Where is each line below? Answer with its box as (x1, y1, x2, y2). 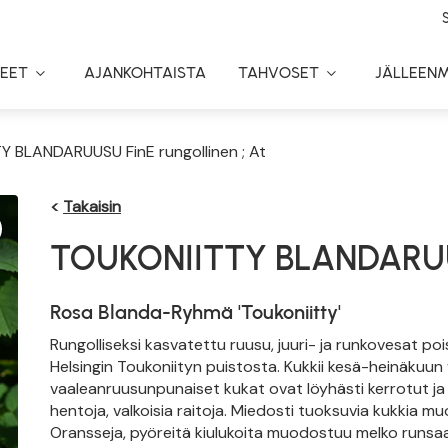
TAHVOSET (238, 63, 319, 82)
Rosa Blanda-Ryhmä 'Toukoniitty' (50, 300, 341, 324)
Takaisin (63, 196, 121, 217)
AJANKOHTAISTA (84, 63, 206, 82)
